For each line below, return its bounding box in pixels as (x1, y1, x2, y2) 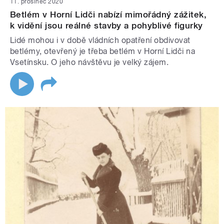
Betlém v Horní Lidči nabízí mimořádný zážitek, (10, 9, 207, 20)
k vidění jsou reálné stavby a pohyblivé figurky (10, 20, 203, 31)
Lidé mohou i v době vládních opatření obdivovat (10, 35, 190, 45)
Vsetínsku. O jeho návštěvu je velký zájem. (10, 57, 169, 67)
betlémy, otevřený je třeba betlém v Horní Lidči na (10, 46, 195, 56)
